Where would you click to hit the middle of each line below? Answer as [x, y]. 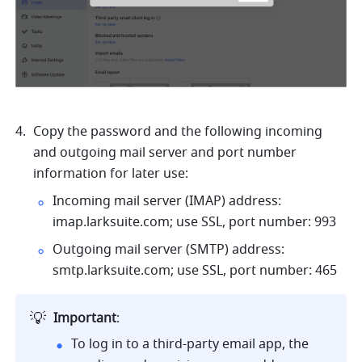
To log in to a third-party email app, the [190, 344]
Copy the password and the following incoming [178, 131]
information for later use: [113, 173]
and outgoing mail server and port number [165, 152]
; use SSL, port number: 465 [254, 270]
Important [85, 318]
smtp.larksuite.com [112, 270]
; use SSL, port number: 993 [253, 222]
